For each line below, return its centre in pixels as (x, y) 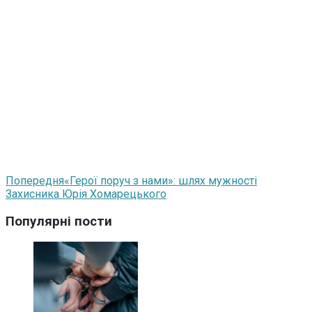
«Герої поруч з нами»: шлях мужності (161, 180)
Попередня (35, 180)
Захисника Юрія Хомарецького (86, 194)
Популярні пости (59, 221)
